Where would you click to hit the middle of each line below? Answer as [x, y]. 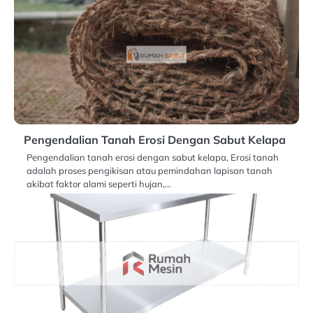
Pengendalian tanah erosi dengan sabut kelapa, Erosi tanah [153, 158]
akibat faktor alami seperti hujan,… [99, 184]
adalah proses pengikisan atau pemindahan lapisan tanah [150, 171]
